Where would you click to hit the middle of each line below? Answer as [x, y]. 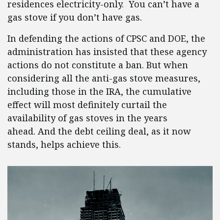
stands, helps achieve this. [67, 145]
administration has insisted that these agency [107, 52]
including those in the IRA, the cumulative [99, 92]
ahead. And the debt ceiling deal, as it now [99, 131]
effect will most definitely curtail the [87, 105]
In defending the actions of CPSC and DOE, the [106, 39]
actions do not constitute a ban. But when [98, 65]
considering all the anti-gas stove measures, [104, 78]
